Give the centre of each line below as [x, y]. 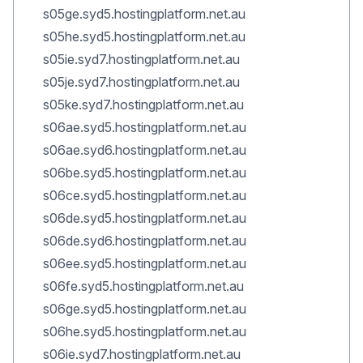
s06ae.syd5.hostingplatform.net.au [145, 127]
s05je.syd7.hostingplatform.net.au [141, 82]
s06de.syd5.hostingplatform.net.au [145, 218]
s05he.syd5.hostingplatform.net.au [144, 36]
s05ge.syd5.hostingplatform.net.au [144, 14]
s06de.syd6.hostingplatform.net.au [145, 241]
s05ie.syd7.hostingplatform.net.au [141, 59]
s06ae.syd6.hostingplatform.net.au [145, 150]
